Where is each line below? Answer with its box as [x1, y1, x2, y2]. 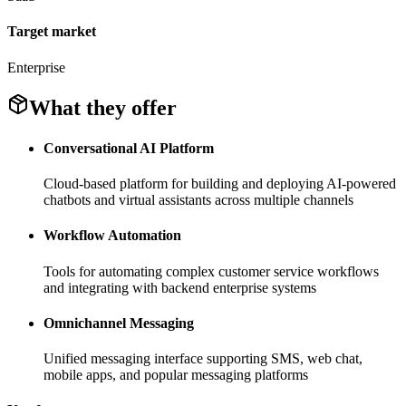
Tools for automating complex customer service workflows [43, 263, 379, 279]
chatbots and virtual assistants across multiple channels [43, 192, 353, 208]
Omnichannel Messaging [43, 314, 194, 331]
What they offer [29, 96, 177, 121]
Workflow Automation [43, 227, 181, 244]
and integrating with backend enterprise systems [43, 279, 316, 295]
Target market [7, 24, 96, 40]
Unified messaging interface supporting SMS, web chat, [43, 351, 362, 367]
